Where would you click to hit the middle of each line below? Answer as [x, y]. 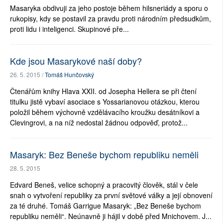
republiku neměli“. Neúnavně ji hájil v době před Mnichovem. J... [111, 216]
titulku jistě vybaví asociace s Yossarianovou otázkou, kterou [105, 102]
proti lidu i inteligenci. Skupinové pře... [69, 29]
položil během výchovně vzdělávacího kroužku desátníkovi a [105, 112]
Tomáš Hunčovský [69, 75]
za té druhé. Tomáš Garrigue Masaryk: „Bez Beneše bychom [106, 206]
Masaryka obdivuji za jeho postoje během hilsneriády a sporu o [109, 8]
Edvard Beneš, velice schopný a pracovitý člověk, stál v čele [104, 185]
